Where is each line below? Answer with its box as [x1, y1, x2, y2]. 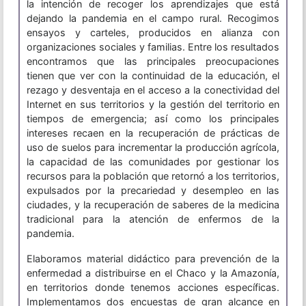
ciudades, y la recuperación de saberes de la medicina [26, 199, 280, 211]
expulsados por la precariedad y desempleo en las [26, 184, 280, 197]
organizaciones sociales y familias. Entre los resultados [26, 41, 280, 53]
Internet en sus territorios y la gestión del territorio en [26, 98, 280, 111]
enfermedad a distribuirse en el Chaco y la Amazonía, [26, 267, 280, 279]
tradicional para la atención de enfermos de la [26, 213, 280, 225]
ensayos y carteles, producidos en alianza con [26, 27, 280, 39]
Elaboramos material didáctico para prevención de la [26, 253, 280, 265]
